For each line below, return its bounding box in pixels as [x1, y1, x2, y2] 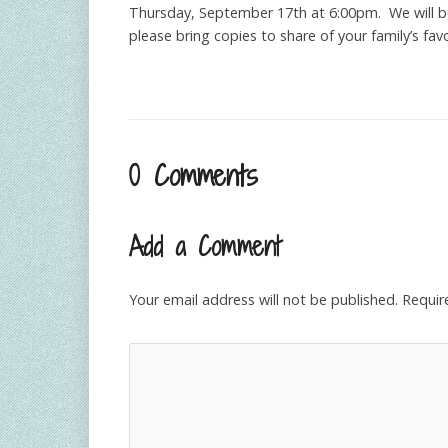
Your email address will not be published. [129, 290, 398, 309]
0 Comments [129, 155, 258, 195]
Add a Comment [129, 229, 280, 264]
